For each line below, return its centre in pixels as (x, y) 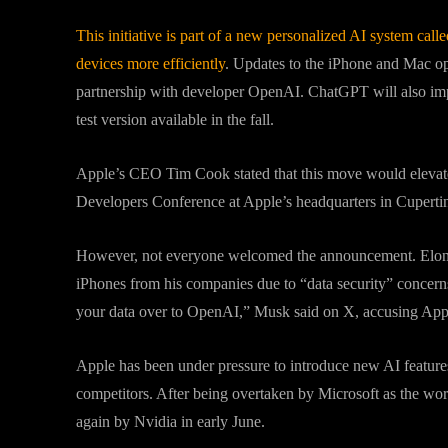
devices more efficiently (150, 63)
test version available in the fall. (175, 119)
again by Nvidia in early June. (170, 421)
